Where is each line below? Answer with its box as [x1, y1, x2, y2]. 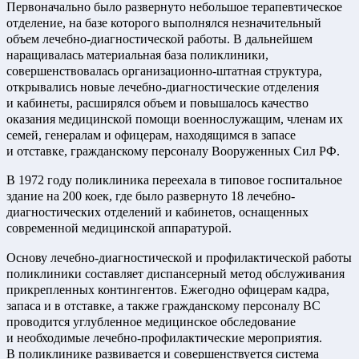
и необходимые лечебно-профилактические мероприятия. [6, 329, 322, 345]
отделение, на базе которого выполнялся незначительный [6, 14, 321, 30]
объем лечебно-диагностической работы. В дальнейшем [6, 30, 313, 46]
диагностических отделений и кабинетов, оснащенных [6, 204, 309, 220]
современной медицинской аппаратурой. [6, 220, 232, 236]
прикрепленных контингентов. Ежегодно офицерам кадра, [6, 281, 329, 297]
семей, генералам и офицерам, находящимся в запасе [6, 127, 296, 143]
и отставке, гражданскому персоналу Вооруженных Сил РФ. [6, 143, 340, 159]
